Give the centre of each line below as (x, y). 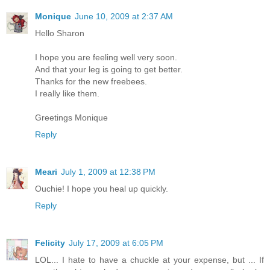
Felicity (50, 243)
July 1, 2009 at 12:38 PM (108, 172)
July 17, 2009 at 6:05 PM (116, 243)
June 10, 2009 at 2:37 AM (124, 17)
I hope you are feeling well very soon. (106, 58)
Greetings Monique (71, 118)
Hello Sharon (60, 33)
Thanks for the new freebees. (91, 82)
